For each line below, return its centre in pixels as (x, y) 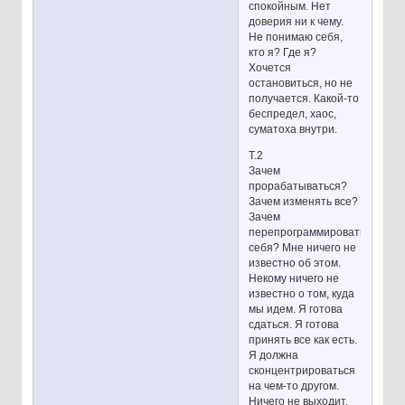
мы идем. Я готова (296, 309)
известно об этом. (295, 263)
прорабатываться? (298, 186)
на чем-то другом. (294, 386)
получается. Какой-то (304, 98)
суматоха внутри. (293, 129)
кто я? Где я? (283, 52)
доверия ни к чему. (297, 21)
